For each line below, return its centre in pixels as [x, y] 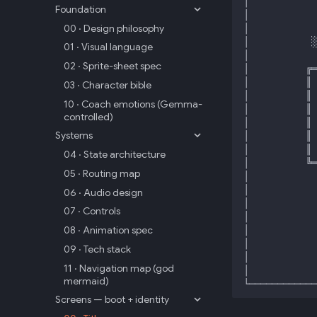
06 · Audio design [103, 192]
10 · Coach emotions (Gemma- [133, 104]
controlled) [88, 116]
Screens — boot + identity [112, 300]
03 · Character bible [108, 85]
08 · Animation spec [108, 230]
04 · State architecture [115, 154]
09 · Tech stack [97, 249]
